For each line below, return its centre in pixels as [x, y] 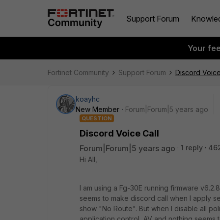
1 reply [192, 148]
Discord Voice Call [119, 133]
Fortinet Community [78, 72]
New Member [97, 109]
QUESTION [97, 118]
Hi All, [88, 159]
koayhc [88, 99]
